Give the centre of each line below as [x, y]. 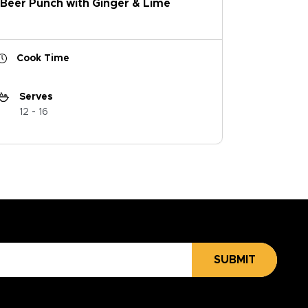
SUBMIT [234, 260]
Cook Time [43, 59]
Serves [36, 97]
